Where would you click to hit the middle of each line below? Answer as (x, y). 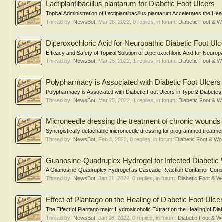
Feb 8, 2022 (112, 139)
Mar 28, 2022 (114, 22)
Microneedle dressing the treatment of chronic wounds (133, 121)
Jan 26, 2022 (114, 218)
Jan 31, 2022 (114, 178)
